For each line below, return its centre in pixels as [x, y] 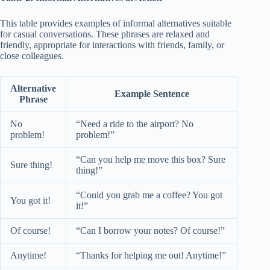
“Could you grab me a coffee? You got [149, 195]
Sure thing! [31, 165]
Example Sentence [152, 93]
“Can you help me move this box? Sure [151, 159]
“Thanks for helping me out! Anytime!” [151, 255]
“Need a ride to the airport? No [135, 124]
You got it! [30, 200]
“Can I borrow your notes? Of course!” [150, 230]
